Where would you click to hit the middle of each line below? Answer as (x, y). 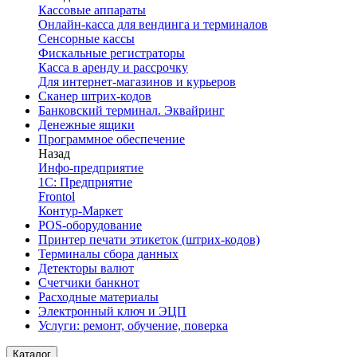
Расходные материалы (98, 297)
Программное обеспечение (112, 139)
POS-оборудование (90, 225)
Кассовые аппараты (92, 10)
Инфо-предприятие (91, 168)
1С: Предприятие (85, 182)
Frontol (57, 196)
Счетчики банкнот (89, 282)
